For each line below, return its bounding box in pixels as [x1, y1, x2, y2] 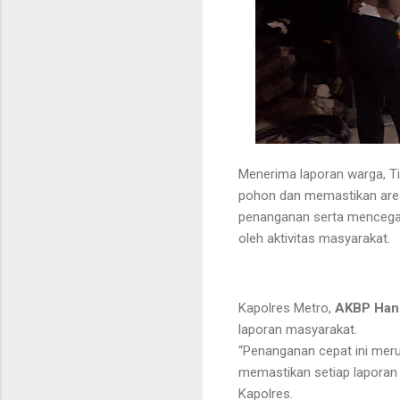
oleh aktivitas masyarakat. [238, 229, 390, 246]
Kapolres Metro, [238, 299, 335, 316]
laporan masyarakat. [238, 321, 357, 337]
